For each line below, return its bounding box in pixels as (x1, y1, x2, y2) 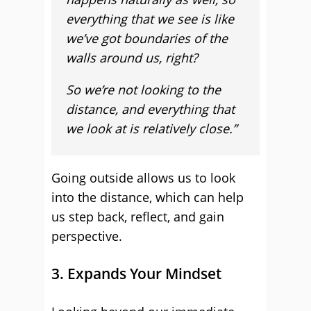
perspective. (51, 228, 122, 244)
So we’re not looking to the (66, 81, 221, 98)
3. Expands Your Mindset (51, 264, 221, 283)
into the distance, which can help (51, 189, 244, 205)
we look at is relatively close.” (66, 120, 237, 137)
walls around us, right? (66, 49, 198, 66)
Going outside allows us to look (51, 169, 235, 186)
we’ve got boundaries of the (66, 30, 228, 47)
